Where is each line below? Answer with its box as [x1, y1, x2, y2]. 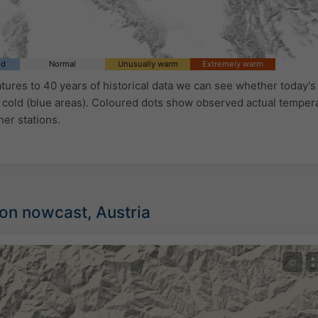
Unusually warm [117, 58, 178, 69]
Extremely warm [202, 58, 263, 69]
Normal [49, 58, 76, 69]
